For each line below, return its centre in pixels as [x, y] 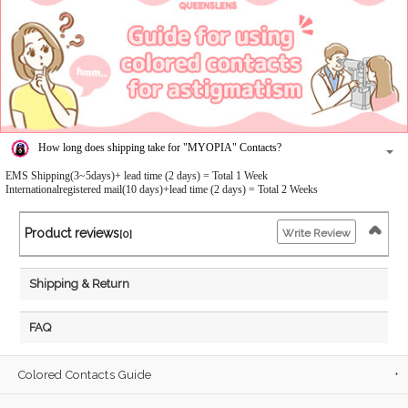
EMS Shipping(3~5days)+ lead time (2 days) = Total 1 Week [137, 175]
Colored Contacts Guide [85, 374]
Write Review [317, 233]
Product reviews [71, 233]
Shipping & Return [79, 284]
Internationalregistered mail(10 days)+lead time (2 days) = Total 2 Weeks [162, 189]
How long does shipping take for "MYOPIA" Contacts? [160, 147]
